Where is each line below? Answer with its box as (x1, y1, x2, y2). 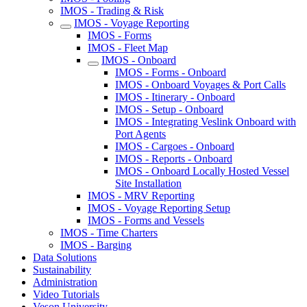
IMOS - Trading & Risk (60, 5, 164, 16)
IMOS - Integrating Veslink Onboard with (115, 116, 296, 127)
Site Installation (115, 177, 182, 189)
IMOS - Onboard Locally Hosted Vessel (115, 165, 289, 177)
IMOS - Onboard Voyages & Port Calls (115, 79, 286, 90)
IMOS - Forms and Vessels (88, 214, 204, 226)
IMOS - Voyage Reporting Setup (88, 202, 230, 214)
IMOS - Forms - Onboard (115, 66, 226, 78)
